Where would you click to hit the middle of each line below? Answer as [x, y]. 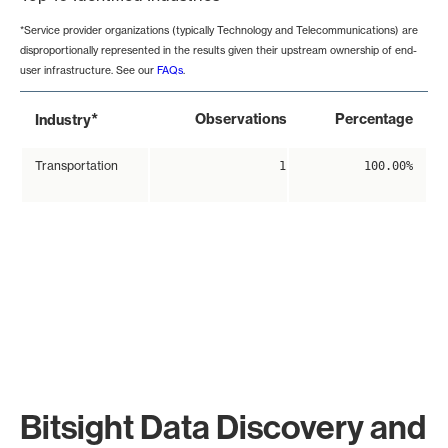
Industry [63, 120]
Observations [241, 119]
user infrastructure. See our [88, 70]
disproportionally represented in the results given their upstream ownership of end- [218, 50]
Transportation [76, 166]
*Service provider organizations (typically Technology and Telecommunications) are [219, 30]
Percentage [374, 119]
